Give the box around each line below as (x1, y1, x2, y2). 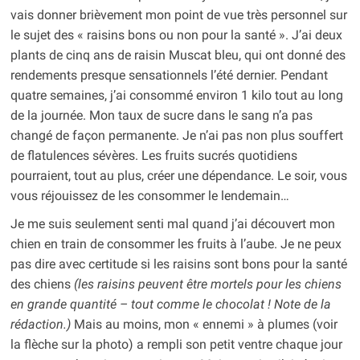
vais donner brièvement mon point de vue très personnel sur (10, 7, 347, 23)
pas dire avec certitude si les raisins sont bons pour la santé (10, 256, 347, 272)
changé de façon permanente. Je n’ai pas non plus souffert (10, 128, 343, 144)
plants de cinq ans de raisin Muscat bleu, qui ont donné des (10, 47, 346, 63)
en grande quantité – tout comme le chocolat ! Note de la (10, 297, 331, 313)
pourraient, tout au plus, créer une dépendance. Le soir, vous (10, 168, 347, 184)
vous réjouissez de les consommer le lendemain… (10, 188, 289, 204)
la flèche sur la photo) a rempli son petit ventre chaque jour (10, 337, 342, 353)
